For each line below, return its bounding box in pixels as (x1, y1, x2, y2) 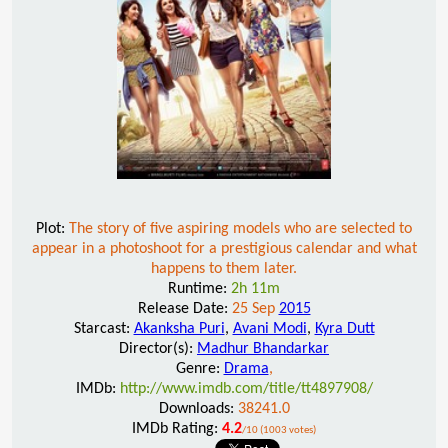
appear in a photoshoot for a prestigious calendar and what (31, 240, 417, 257)
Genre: (175, 360, 224, 377)
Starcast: (73, 320, 134, 337)
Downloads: (158, 400, 238, 417)
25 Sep (231, 300, 279, 317)
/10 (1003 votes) (242, 424, 316, 436)
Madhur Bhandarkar (197, 340, 329, 357)
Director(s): (119, 340, 197, 357)
